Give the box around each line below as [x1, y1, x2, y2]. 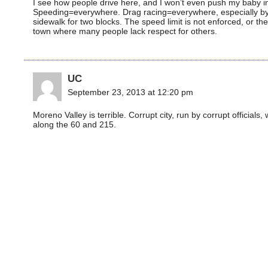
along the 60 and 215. [33, 120, 116, 129]
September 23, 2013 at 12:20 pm [68, 87, 193, 97]
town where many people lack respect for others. [33, 26, 217, 36]
